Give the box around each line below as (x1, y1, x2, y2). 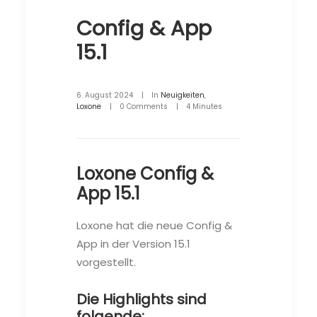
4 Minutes (186, 100, 222, 112)
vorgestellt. (76, 254, 136, 270)
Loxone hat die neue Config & (76, 217, 232, 233)
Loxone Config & (76, 161, 214, 185)
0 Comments (120, 100, 168, 112)
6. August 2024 (76, 89, 133, 100)
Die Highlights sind (76, 289, 207, 309)
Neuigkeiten (161, 89, 204, 100)
